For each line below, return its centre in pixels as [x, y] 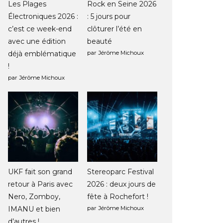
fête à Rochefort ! [117, 197]
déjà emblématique [42, 54]
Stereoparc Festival [120, 172]
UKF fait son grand [40, 172]
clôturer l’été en [114, 29]
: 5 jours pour [109, 17]
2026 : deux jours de [121, 184]
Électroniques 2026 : [43, 17]
